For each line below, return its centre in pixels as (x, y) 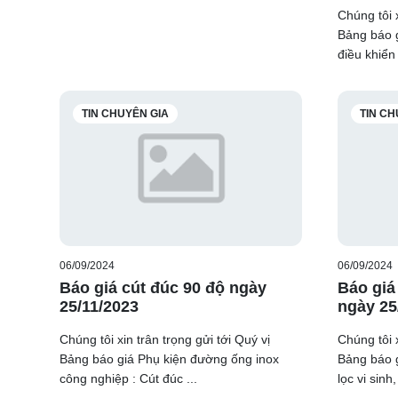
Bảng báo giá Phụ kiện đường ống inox (169, 358)
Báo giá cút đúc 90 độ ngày (163, 287)
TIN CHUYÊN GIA (125, 113)
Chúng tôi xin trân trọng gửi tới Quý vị (165, 339)
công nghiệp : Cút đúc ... (128, 378)
